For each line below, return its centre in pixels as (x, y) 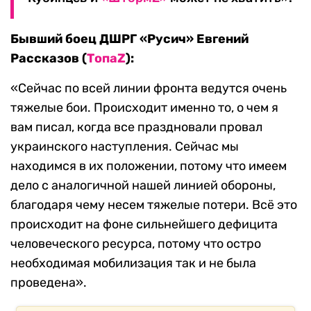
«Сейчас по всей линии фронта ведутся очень (149, 89)
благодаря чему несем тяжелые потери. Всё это (154, 205)
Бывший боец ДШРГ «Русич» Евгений (129, 39)
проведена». (49, 283)
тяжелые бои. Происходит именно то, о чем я (144, 108)
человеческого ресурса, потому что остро (136, 244)
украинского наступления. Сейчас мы (125, 147)
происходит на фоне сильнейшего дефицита (144, 225)
